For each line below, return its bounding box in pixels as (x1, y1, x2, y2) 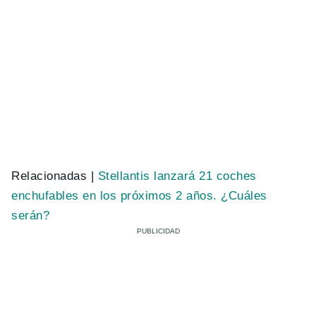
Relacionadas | (11, 169, 98, 183)
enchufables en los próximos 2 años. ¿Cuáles (11, 188, 267, 202)
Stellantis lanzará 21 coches (97, 169, 257, 183)
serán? (11, 208, 50, 222)
